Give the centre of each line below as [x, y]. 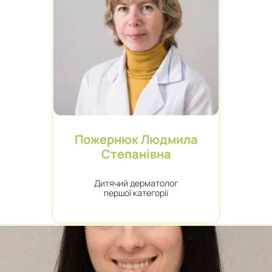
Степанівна [136, 154]
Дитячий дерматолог [136, 183]
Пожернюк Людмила [136, 139]
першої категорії [136, 193]
